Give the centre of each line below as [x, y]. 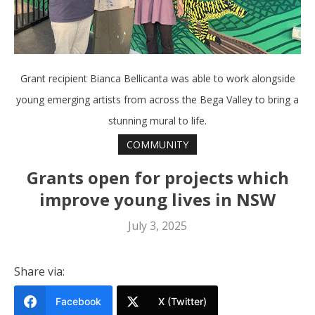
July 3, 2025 [157, 225]
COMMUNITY [157, 144]
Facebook [78, 301]
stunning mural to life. [157, 121]
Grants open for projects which [157, 177]
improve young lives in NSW [157, 199]
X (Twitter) [182, 301]
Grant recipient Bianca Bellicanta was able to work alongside [157, 79]
